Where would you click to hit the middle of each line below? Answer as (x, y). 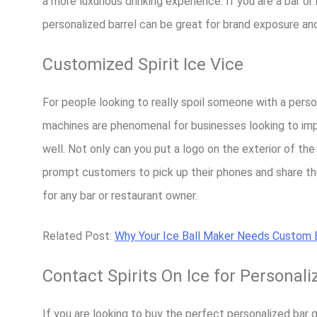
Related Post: (79, 236)
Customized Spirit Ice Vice (143, 65)
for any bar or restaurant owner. (120, 196)
